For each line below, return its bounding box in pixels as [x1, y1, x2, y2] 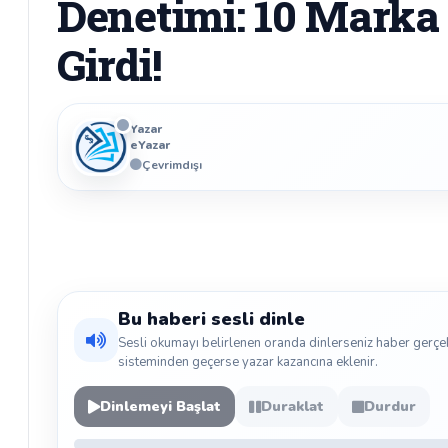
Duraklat [261, 397, 324, 416]
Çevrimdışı [142, 156, 202, 173]
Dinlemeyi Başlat [100, 397, 221, 416]
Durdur [364, 397, 416, 416]
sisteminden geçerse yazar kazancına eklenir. [118, 353, 378, 371]
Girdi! [57, 36, 161, 93]
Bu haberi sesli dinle [118, 307, 305, 331]
